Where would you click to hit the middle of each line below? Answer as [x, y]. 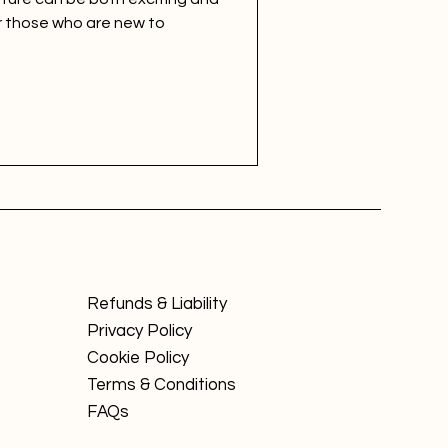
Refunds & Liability [157, 303]
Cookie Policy [138, 357]
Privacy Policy [139, 330]
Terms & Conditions [161, 384]
